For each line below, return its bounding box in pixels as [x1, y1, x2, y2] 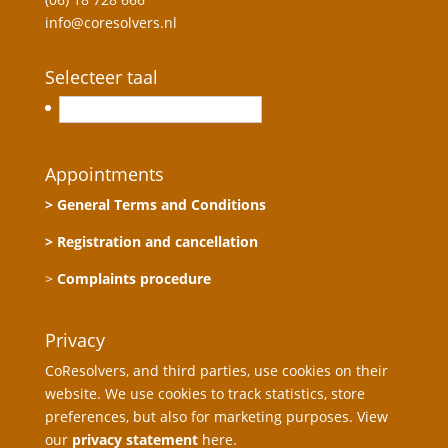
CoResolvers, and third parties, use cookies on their [44, 360, 388, 380]
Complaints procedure [56, 268, 211, 288]
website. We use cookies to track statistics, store [44, 383, 365, 403]
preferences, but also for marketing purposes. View [44, 406, 388, 426]
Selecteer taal [44, 65, 158, 90]
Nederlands [75, 100, 155, 120]
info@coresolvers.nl [44, 13, 177, 32]
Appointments [44, 161, 164, 186]
